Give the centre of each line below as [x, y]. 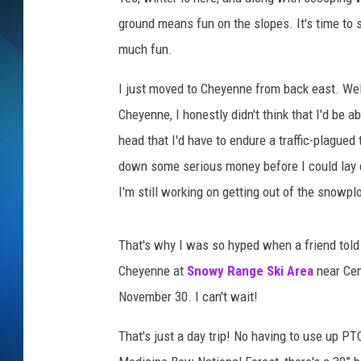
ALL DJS [253, 73]
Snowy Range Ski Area [250, 271]
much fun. [145, 50]
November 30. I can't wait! [188, 297]
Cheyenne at [153, 271]
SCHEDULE [259, 32]
